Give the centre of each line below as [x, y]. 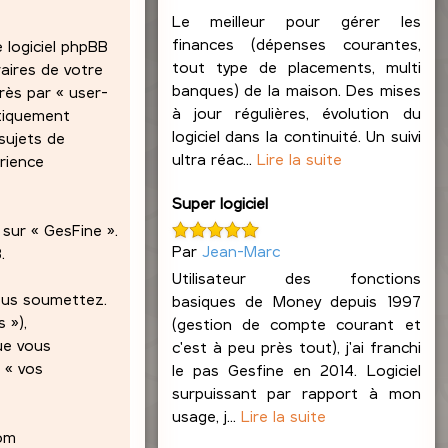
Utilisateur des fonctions [296, 277]
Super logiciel [219, 203]
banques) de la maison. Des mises [296, 90]
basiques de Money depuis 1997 [296, 300]
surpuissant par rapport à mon [296, 392]
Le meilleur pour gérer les [296, 21]
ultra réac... [214, 159]
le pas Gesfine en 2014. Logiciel [296, 369]
